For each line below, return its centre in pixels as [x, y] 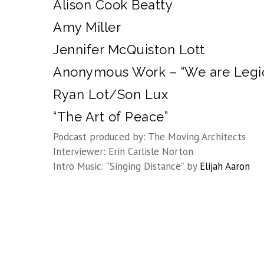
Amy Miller [87, 27]
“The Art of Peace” [110, 117]
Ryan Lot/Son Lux [110, 94]
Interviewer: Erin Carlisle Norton [123, 151]
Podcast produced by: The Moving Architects [149, 137]
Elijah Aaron [225, 166]
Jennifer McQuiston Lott [129, 49]
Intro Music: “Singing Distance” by [126, 166]
